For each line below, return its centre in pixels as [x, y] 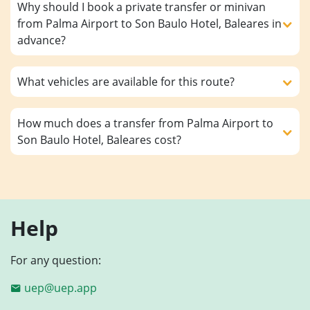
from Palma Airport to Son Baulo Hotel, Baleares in [149, 23]
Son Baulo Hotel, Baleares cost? [99, 139]
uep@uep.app [61, 288]
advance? [42, 40]
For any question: [56, 260]
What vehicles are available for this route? [126, 81]
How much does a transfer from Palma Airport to [145, 123]
